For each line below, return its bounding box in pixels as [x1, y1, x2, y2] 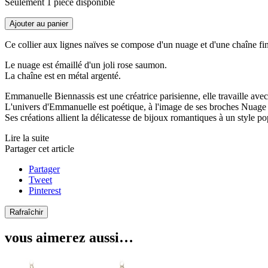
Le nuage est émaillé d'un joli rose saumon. [5, 59, 167, 70]
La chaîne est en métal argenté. [5, 70, 121, 81]
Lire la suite [5, 132, 49, 143]
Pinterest [29, 185, 61, 196]
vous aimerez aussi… [5, 230, 133, 246]
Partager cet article [5, 143, 74, 154]
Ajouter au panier [10, 19, 68, 28]
